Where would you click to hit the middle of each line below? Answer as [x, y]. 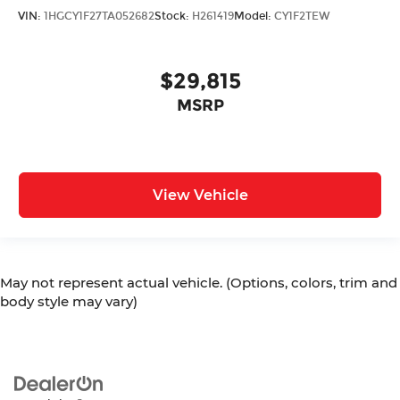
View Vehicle [200, 196]
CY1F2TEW [302, 16]
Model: [254, 16]
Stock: [173, 16]
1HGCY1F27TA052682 [99, 16]
